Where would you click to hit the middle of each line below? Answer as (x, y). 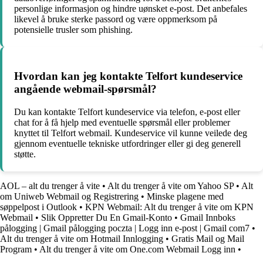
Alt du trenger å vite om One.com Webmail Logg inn (137, 249)
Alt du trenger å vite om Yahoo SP (171, 186)
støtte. (25, 154)
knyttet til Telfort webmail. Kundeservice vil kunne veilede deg (131, 133)
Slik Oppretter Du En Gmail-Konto (107, 217)
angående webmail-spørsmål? (85, 89)
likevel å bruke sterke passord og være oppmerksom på (116, 19)
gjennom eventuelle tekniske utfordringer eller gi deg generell (127, 143)
